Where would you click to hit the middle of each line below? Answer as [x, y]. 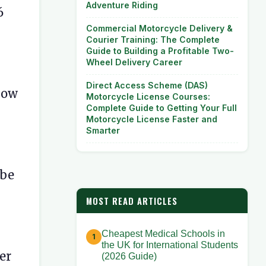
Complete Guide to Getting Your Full [161, 108]
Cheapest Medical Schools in [163, 234]
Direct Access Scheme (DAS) [147, 85]
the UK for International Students [170, 245]
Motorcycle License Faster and [152, 119]
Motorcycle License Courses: [148, 96]
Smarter [103, 130]
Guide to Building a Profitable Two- [160, 51]
